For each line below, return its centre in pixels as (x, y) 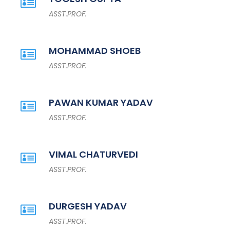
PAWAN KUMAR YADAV (101, 102)
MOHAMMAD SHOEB (95, 51)
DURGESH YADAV (88, 206)
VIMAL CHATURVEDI (93, 154)
